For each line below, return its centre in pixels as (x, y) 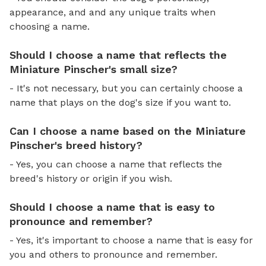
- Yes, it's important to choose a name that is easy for (131, 240)
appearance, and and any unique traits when (113, 12)
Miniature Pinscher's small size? (94, 69)
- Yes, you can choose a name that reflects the (116, 164)
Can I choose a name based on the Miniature (128, 131)
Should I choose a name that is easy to (112, 207)
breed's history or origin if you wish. (91, 178)
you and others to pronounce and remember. (113, 254)
